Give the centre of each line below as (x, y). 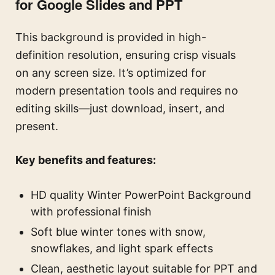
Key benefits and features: (86, 160)
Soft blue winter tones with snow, (118, 232)
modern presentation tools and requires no (127, 91)
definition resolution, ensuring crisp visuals (126, 55)
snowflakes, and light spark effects (122, 249)
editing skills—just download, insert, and (120, 109)
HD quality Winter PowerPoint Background (141, 195)
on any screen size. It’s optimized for (111, 73)
